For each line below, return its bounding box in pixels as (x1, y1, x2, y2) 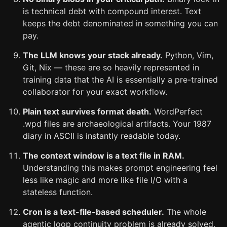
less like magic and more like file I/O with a (23, 175, 187, 185)
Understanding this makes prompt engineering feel (23, 163, 217, 173)
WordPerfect (152, 106, 203, 117)
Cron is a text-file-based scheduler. (23, 207, 164, 217)
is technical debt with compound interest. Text (23, 6, 201, 16)
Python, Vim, (163, 50, 213, 60)
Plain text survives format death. (23, 106, 152, 117)
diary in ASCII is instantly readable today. (23, 131, 180, 141)
